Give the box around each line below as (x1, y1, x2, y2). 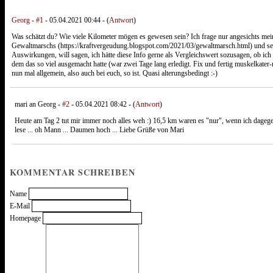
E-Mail (10, 201, 30, 210)
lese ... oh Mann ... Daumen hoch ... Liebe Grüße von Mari (15, 125, 184, 134)
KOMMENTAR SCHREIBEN (10, 165, 135, 179)
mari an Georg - (15, 99, 62, 108)
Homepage (10, 213, 41, 222)
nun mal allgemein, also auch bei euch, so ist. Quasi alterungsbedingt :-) (12, 68, 218, 77)
